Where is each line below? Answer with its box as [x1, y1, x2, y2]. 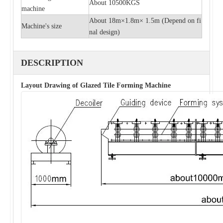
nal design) [89, 28, 120, 36]
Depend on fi [164, 16, 201, 24]
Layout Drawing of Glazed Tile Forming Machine [21, 81, 171, 89]
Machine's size [21, 22, 62, 30]
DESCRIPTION [21, 57, 83, 68]
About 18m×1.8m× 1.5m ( [89, 16, 164, 24]
